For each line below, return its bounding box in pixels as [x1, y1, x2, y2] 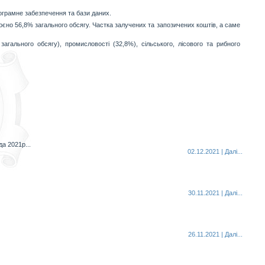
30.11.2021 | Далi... [188, 189, 243, 196]
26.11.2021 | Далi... [188, 231, 243, 238]
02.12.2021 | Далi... [187, 148, 243, 155]
